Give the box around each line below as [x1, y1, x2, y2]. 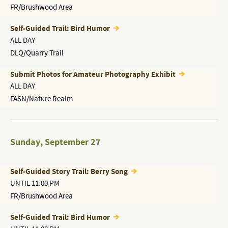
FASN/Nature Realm [10, 94, 73, 104]
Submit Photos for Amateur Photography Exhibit [10, 69, 177, 80]
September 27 [44, 136, 101, 149]
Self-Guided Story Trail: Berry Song [10, 166, 129, 177]
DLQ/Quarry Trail [10, 48, 64, 58]
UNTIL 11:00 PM [10, 179, 60, 188]
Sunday [10, 136, 40, 149]
